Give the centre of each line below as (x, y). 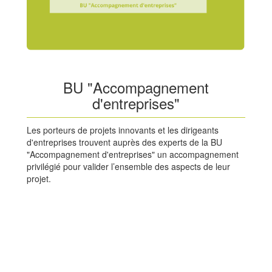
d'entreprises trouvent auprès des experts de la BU (124, 142)
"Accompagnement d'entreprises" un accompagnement (133, 154)
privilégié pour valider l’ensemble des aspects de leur (128, 166)
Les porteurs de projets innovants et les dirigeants (123, 130)
